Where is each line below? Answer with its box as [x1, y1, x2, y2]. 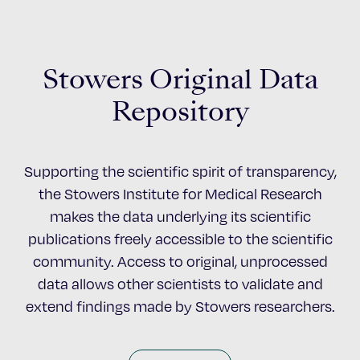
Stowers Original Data [42, 60, 318, 98]
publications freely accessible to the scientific [27, 230, 333, 247]
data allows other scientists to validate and [37, 275, 323, 292]
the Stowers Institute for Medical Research [38, 185, 322, 202]
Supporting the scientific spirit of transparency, [23, 162, 337, 180]
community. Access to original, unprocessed [32, 252, 328, 270]
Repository [111, 92, 249, 130]
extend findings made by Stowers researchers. [25, 297, 335, 315]
